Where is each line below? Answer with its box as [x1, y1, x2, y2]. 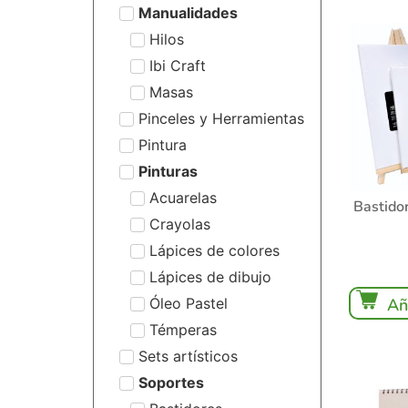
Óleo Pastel [149, 293, 228, 312]
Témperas [149, 320, 217, 339]
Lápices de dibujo [149, 267, 271, 286]
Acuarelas [149, 188, 217, 207]
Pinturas [138, 161, 198, 180]
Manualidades [138, 3, 238, 22]
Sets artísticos [138, 346, 238, 365]
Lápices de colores [149, 240, 280, 260]
